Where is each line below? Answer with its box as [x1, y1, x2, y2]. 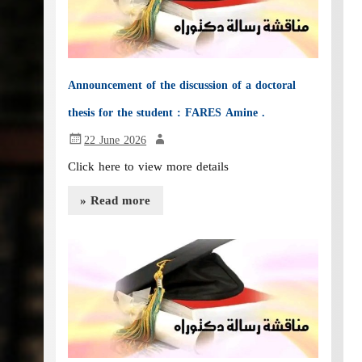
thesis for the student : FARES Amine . [68, 101, 266, 124]
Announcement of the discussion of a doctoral [68, 74, 297, 96]
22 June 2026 [84, 128, 147, 150]
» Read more [80, 188, 151, 212]
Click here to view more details [68, 155, 229, 179]
